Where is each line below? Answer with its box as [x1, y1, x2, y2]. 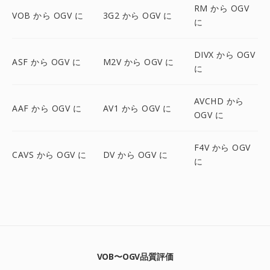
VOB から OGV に [12, 9, 83, 21]
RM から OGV [193, 2, 250, 14]
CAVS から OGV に [12, 148, 87, 160]
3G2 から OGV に [102, 9, 172, 21]
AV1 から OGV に [102, 102, 172, 114]
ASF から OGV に [12, 55, 81, 67]
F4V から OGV [193, 142, 251, 153]
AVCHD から [193, 95, 244, 107]
